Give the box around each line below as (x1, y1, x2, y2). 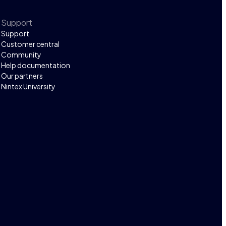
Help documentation (1, 60, 71, 70)
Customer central (1, 39, 60, 48)
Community (1, 49, 42, 59)
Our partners (1, 71, 43, 80)
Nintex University (1, 81, 56, 91)
